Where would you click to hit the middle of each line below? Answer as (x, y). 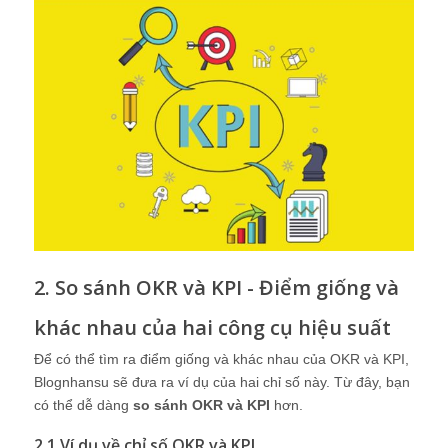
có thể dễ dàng (83, 405)
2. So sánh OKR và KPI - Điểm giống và (216, 288)
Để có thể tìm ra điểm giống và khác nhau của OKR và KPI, (221, 359)
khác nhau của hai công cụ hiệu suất (212, 328)
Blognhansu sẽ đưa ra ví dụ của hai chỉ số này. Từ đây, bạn (222, 382)
